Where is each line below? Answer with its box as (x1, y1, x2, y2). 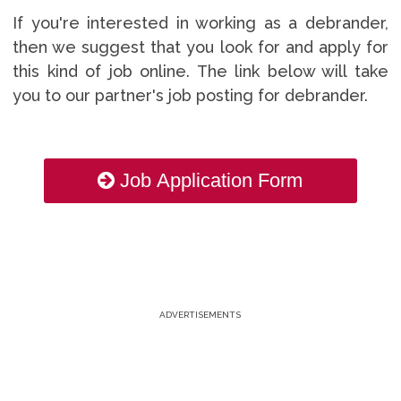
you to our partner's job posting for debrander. (12, 85, 372, 105)
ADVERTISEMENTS (159, 309, 242, 320)
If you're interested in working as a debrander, (12, 13, 389, 32)
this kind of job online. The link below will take (12, 61, 389, 81)
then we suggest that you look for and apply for (12, 37, 389, 56)
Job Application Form (120, 169, 303, 192)
